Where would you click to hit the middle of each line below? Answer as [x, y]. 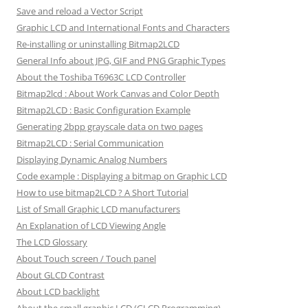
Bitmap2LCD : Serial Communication [90, 143]
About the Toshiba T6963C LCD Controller [101, 77]
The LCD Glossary [52, 242]
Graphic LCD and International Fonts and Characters [123, 28]
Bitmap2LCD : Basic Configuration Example [103, 110]
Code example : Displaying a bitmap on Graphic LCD [122, 176]
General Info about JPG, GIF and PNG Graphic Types [121, 61]
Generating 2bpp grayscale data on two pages [110, 127]
